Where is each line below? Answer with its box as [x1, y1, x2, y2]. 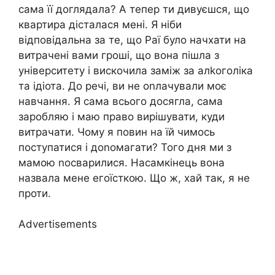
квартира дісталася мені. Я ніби [18, 18, 182, 31]
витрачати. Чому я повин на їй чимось [18, 125, 215, 138]
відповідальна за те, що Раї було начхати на [18, 33, 246, 46]
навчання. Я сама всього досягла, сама [18, 95, 223, 107]
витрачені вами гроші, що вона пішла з [18, 48, 219, 61]
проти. [18, 187, 51, 199]
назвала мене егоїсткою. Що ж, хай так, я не [18, 171, 250, 184]
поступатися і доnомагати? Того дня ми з [18, 141, 231, 153]
